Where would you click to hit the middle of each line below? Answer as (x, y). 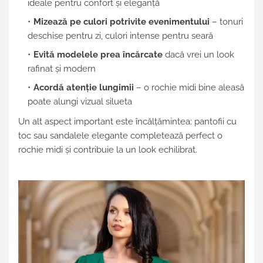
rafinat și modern (62, 68)
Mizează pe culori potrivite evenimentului (122, 21)
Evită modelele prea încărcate (98, 54)
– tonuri (226, 21)
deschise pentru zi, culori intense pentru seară (120, 36)
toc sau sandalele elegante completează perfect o (120, 135)
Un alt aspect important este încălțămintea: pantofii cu (127, 121)
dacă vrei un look (198, 54)
